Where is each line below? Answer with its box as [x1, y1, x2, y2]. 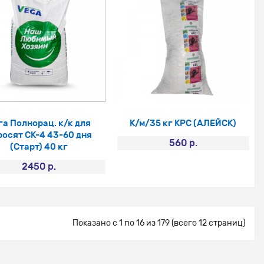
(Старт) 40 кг [10, 141, 68, 152]
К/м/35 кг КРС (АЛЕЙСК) [130, 117, 237, 128]
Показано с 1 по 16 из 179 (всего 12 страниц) [72, 217, 246, 228]
